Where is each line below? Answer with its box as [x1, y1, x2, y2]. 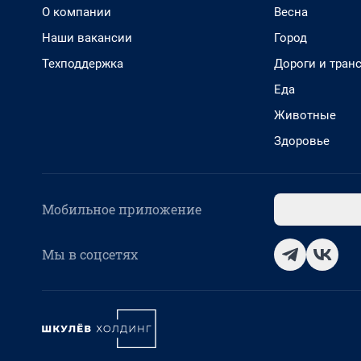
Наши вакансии [42, 31, 132, 45]
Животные [274, 108, 336, 122]
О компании [42, 5, 111, 19]
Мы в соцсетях [42, 246, 138, 263]
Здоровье [274, 134, 330, 148]
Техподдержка [42, 56, 123, 71]
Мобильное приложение [42, 201, 201, 218]
